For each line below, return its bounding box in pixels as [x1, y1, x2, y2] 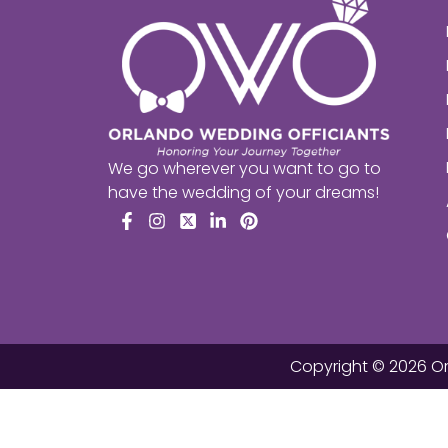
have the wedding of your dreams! [107, 181, 379, 205]
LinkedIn [206, 224, 268, 244]
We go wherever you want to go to [107, 157, 381, 181]
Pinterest [236, 224, 301, 244]
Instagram [145, 224, 221, 244]
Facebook [114, 224, 188, 244]
